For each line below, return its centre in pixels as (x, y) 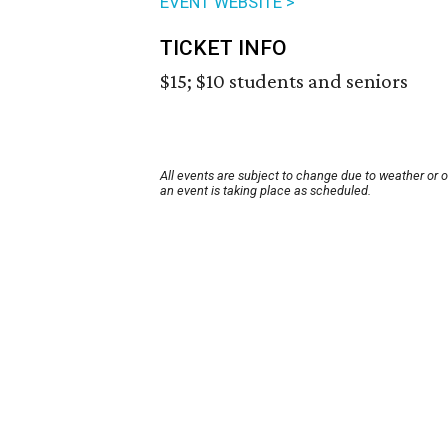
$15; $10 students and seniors (284, 81)
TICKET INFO (223, 48)
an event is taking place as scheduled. (265, 191)
